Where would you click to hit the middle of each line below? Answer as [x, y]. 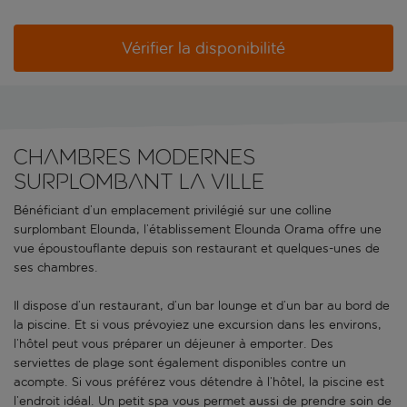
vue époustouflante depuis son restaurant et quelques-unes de [197, 249]
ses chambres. [58, 268]
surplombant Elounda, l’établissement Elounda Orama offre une [198, 230]
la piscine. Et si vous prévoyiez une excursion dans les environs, [198, 325]
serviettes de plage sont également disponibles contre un [180, 363]
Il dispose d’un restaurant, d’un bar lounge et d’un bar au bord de [202, 306]
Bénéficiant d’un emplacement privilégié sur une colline [173, 211]
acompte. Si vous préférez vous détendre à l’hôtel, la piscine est [199, 382]
